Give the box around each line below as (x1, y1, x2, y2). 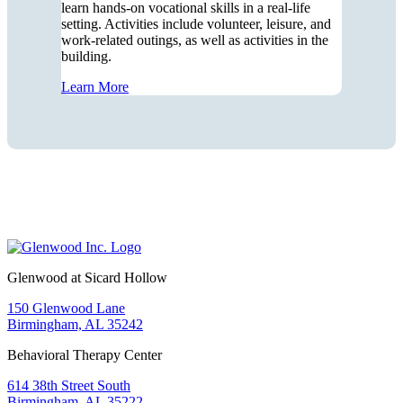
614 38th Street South (7, 378, 130, 394)
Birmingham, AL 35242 (7, 317, 143, 333)
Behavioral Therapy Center (7, 347, 162, 363)
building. (61, 49, 112, 65)
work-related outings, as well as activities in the (61, 32, 328, 49)
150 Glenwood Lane (7, 300, 125, 317)
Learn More (61, 79, 129, 95)
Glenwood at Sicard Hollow (7, 270, 167, 286)
